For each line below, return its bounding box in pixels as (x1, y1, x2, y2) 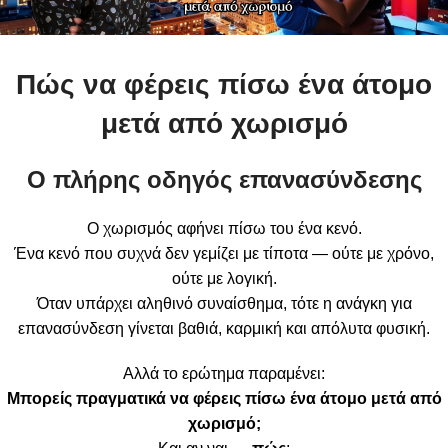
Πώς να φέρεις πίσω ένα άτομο (16, 68, 432, 100)
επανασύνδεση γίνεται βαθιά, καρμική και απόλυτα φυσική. (18, 319, 430, 337)
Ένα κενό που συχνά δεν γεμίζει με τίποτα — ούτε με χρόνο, (14, 244, 434, 262)
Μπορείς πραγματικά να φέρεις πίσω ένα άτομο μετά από (6, 389, 442, 407)
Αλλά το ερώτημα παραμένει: (123, 364, 325, 382)
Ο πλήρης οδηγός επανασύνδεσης (26, 165, 422, 193)
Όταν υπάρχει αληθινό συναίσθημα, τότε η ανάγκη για (36, 294, 412, 312)
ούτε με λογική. (171, 269, 277, 287)
